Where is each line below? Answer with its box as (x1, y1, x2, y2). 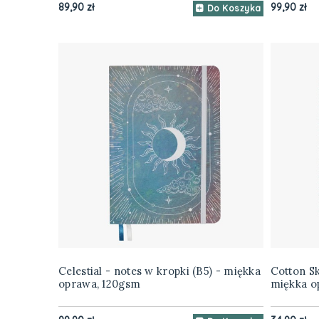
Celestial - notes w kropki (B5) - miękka (58, 264, 261, 278)
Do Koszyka (206, 3, 261, 14)
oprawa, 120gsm (58, 277, 141, 291)
